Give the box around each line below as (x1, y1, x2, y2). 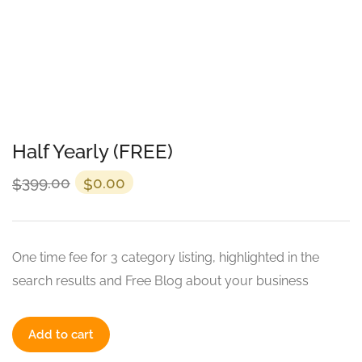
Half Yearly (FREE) (12, 140, 173, 163)
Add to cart (28, 327, 94, 343)
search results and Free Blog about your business (12, 273, 309, 289)
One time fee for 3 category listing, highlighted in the (12, 250, 319, 266)
